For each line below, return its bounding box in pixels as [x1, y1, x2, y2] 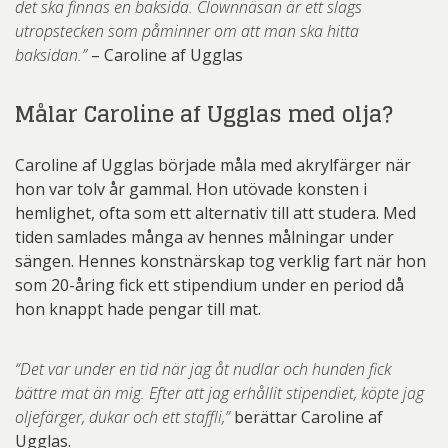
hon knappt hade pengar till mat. [15, 298, 261, 320]
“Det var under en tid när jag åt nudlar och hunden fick [15, 358, 391, 380]
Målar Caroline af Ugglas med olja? [15, 94, 393, 134]
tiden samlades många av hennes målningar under [15, 226, 394, 248]
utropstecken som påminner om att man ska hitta [15, 20, 359, 42]
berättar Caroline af [230, 406, 383, 428]
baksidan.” [15, 44, 91, 66]
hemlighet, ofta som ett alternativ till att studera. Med [15, 202, 416, 224]
